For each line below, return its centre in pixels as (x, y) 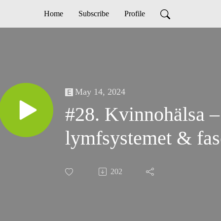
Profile (134, 14)
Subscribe (93, 14)
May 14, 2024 (100, 92)
